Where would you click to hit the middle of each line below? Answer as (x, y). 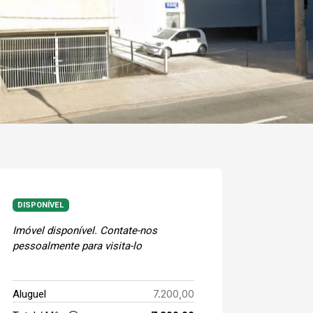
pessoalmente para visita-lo (77, 246)
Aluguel (29, 294)
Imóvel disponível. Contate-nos (85, 230)
